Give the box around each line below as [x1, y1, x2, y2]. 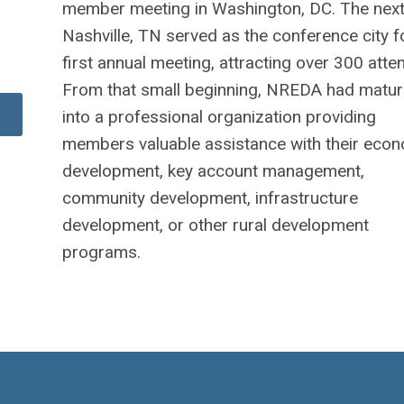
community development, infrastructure [61, 188, 358, 209]
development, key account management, [61, 161, 364, 182]
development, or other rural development [61, 215, 369, 236]
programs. [61, 242, 141, 263]
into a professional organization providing [61, 106, 376, 128]
